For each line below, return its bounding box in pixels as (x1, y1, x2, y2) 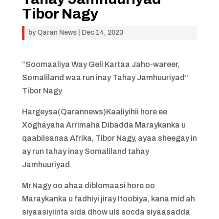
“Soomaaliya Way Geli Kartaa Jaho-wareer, (22, 60, 179, 68)
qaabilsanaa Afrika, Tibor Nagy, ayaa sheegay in (22, 134, 197, 142)
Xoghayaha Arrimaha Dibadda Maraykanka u (22, 121, 186, 129)
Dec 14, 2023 (81, 29, 123, 36)
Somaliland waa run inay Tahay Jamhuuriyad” (22, 73, 188, 82)
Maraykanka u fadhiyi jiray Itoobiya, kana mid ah (22, 195, 195, 203)
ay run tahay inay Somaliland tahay (22, 147, 149, 155)
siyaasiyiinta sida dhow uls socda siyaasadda (22, 208, 190, 216)
